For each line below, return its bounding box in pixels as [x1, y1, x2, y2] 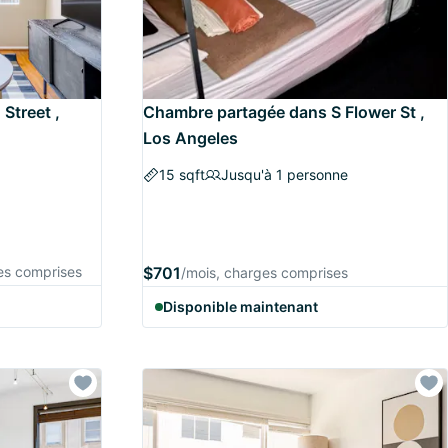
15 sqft [159, 166, 205, 183]
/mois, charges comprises [181, 264, 348, 281]
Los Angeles [143, 128, 238, 148]
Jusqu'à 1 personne [221, 166, 348, 183]
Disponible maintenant [163, 298, 318, 315]
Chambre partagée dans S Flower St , [143, 102, 425, 122]
